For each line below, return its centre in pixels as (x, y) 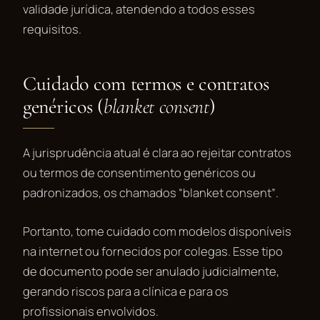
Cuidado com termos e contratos (146, 83)
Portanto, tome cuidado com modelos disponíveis (157, 231)
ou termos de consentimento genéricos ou (139, 172)
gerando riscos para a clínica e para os (126, 291)
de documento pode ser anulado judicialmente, (151, 271)
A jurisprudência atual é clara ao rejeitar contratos (157, 152)
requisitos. (52, 29)
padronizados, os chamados (101, 192)
